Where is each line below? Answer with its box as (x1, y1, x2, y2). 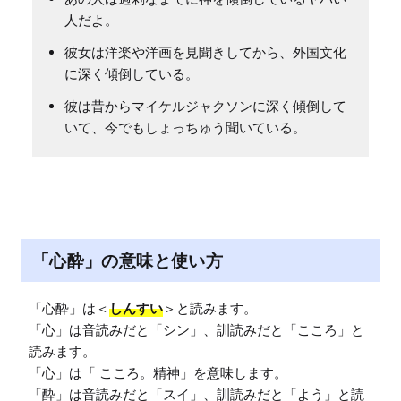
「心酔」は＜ (29, 300, 109, 318)
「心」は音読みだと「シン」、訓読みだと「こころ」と (29, 321, 364, 339)
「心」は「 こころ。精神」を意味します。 (29, 364, 287, 382)
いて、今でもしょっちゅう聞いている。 (64, 119, 306, 137)
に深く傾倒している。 (64, 65, 199, 83)
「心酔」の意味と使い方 (32, 250, 224, 270)
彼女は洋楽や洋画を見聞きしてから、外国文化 (64, 44, 346, 62)
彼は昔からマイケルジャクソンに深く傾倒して (64, 98, 346, 115)
